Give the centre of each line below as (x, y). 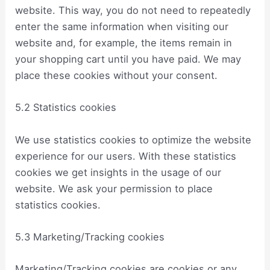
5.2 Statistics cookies (66, 108)
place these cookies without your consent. (117, 76)
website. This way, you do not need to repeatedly (133, 11)
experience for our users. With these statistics (126, 156)
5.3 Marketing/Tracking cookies (90, 237)
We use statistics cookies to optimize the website (133, 140)
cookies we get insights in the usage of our (118, 172)
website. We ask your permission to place (114, 188)
